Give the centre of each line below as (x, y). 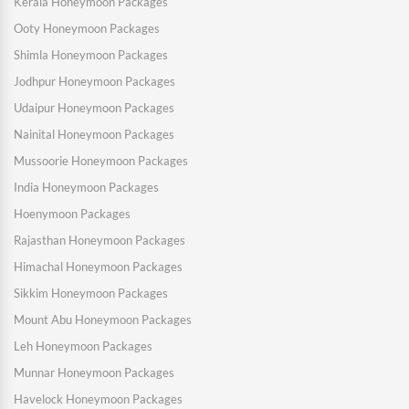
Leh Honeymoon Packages (83, 346)
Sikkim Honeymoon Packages (91, 294)
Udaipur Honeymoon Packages (94, 108)
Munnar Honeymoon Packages (94, 373)
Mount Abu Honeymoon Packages (103, 320)
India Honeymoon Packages (86, 188)
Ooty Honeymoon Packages (87, 29)
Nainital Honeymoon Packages (94, 135)
